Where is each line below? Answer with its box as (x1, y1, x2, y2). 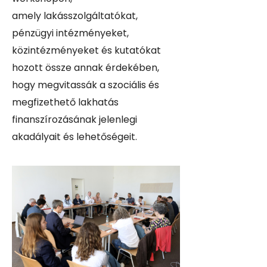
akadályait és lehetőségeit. (12, 130, 139, 144)
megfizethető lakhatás (12, 95, 119, 109)
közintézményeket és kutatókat (12, 44, 161, 57)
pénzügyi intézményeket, (12, 26, 129, 40)
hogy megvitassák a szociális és (12, 78, 159, 92)
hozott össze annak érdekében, (12, 61, 159, 74)
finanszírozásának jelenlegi (12, 113, 137, 126)
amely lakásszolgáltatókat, (12, 9, 138, 23)
